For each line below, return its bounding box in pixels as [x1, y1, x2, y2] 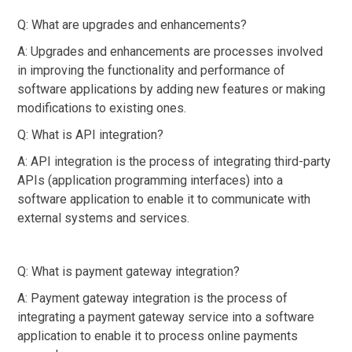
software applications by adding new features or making [17, 81, 325, 97]
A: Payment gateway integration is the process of [17, 290, 288, 306]
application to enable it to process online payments [17, 328, 298, 343]
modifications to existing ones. [17, 100, 186, 115]
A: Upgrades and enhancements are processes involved [17, 43, 323, 59]
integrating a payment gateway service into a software [17, 309, 314, 324]
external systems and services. [17, 210, 189, 225]
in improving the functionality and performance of [17, 62, 285, 78]
